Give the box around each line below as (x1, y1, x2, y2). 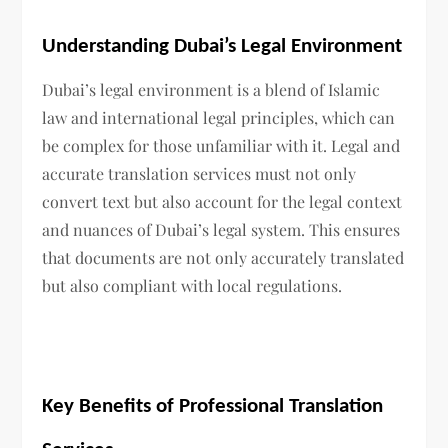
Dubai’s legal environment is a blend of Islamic (42, 79, 381, 101)
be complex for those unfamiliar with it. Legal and (42, 135, 401, 157)
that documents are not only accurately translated (42, 247, 405, 269)
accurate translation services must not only (42, 163, 357, 185)
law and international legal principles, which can (42, 107, 396, 129)
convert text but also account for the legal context (42, 191, 403, 213)
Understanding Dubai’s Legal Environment (42, 36, 403, 58)
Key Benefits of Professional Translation (42, 396, 384, 418)
